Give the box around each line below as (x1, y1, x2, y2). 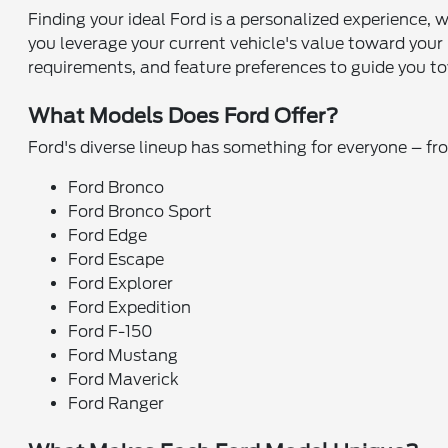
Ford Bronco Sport (68, 201, 213, 221)
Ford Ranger (68, 393, 165, 413)
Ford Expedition (68, 297, 192, 317)
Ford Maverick (68, 369, 180, 389)
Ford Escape (68, 249, 165, 269)
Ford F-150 (68, 321, 154, 341)
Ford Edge (68, 225, 148, 245)
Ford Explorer (68, 273, 174, 293)
